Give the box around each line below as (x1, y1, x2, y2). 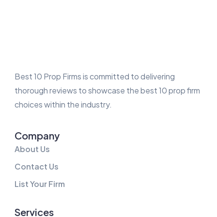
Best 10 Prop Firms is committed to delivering (15, 71, 175, 82)
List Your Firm (15, 179, 65, 189)
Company (15, 129, 60, 142)
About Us (15, 144, 50, 155)
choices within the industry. (15, 99, 112, 110)
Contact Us (15, 161, 59, 172)
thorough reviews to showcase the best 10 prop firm (15, 85, 200, 96)
